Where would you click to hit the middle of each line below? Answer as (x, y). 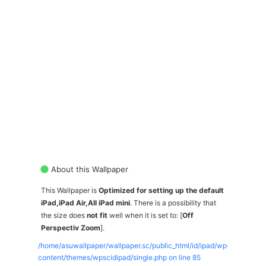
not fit (97, 215)
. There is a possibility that (173, 202)
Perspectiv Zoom (71, 227)
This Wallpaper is (70, 190)
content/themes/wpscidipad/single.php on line (115, 257)
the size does (64, 215)
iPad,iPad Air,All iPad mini (85, 202)
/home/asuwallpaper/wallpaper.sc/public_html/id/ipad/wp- (134, 245)
